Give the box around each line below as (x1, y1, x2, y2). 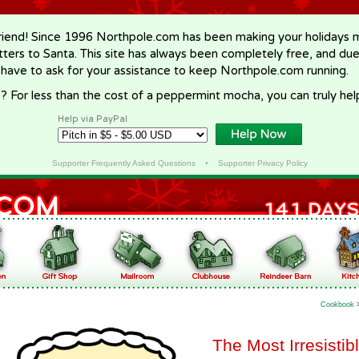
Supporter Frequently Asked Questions (51, 159, 196, 167)
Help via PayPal (58, 114, 127, 124)
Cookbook (321, 301, 354, 309)
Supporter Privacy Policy (217, 159, 308, 167)
